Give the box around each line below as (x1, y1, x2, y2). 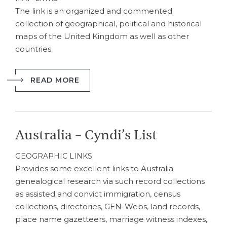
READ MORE (30, 75, 80, 85)
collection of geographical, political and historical (15, 18, 202, 28)
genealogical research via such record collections (15, 176, 205, 186)
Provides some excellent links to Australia (15, 164, 173, 173)
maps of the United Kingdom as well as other (15, 31, 189, 41)
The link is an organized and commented (15, 6, 172, 16)
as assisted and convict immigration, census (15, 189, 180, 199)
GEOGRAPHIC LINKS (15, 152, 92, 161)
